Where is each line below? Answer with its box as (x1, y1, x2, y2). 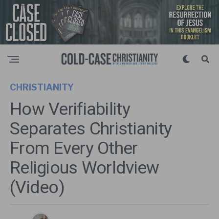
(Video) (10, 176, 65, 197)
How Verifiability (10, 98, 130, 119)
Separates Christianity (10, 118, 172, 139)
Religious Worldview (10, 157, 159, 178)
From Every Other (10, 137, 138, 158)
